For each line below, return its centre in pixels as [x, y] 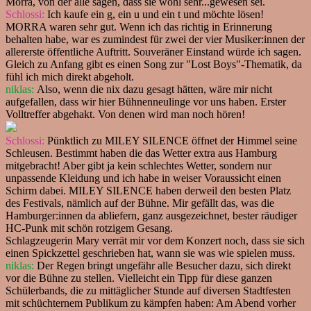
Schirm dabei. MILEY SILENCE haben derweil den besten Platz [148, 190]
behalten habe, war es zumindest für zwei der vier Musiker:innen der [155, 39]
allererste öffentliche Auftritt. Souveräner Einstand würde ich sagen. [153, 51]
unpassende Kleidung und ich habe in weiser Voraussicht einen [143, 178]
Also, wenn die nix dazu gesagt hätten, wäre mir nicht [153, 89]
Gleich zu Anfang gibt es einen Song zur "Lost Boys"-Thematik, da [154, 64]
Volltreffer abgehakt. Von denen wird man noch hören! [125, 114]
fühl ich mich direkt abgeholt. [70, 76]
